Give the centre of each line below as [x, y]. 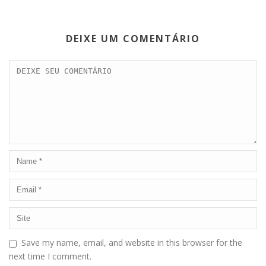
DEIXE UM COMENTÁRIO [133, 39]
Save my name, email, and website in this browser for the [132, 243]
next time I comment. [50, 256]
